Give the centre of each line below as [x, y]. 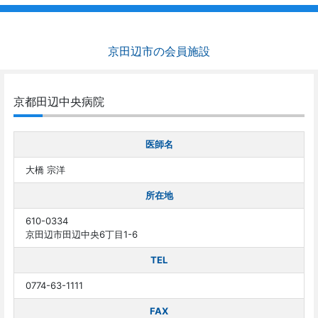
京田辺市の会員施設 [159, 52]
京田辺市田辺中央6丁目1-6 [82, 234]
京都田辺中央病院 [59, 102]
